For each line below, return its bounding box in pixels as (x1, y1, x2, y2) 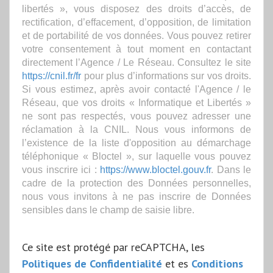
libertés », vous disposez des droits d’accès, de (22, 2, 251, 14)
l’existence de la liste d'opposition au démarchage (22, 136, 251, 148)
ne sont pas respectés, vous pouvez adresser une (22, 110, 251, 121)
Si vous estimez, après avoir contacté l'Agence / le (22, 83, 251, 94)
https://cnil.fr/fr (22, 69, 81, 81)
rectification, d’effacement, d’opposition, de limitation (22, 16, 251, 27)
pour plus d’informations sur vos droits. (81, 69, 251, 81)
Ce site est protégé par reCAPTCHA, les (22, 239, 205, 254)
